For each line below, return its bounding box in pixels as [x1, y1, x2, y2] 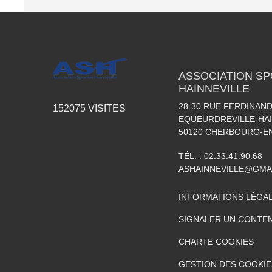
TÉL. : [178, 151, 204, 161]
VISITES [86, 103, 126, 114]
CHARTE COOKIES [178, 237, 254, 246]
